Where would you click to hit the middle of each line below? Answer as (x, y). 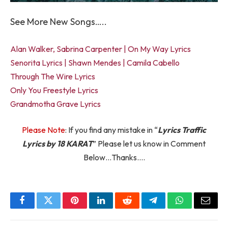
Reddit (139, 208)
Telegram (170, 208)
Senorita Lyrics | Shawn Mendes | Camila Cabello (95, 62)
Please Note (44, 130)
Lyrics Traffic (182, 130)
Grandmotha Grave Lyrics (55, 104)
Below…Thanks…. (114, 158)
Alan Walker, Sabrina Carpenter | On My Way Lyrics (101, 49)
